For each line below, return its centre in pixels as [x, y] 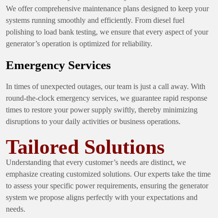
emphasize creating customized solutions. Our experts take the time [108, 174]
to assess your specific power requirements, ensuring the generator [107, 185]
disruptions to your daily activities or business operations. [93, 121]
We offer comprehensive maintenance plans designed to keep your [107, 8]
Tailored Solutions [85, 147]
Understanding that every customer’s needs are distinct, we [96, 162]
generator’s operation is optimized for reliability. [79, 43]
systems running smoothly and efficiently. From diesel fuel [95, 20]
